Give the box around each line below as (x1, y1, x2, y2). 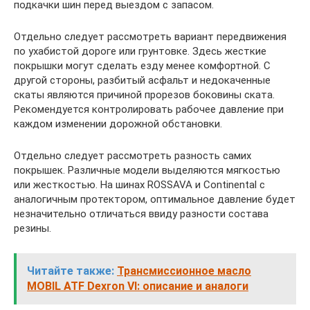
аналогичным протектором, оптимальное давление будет (14, 192, 295, 206)
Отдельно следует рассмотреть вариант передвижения (14, 30, 286, 43)
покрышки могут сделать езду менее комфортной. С (14, 59, 271, 72)
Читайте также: (27, 264, 114, 277)
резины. (14, 221, 51, 235)
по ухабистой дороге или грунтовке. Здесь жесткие (14, 44, 266, 57)
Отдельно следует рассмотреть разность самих (14, 149, 251, 162)
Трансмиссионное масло (117, 264, 251, 277)
